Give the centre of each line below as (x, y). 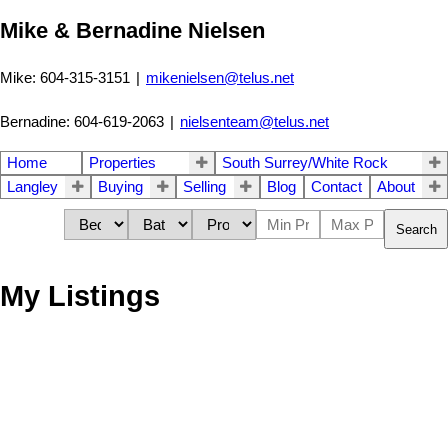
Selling (205, 187)
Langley (32, 187)
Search (416, 229)
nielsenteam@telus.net (254, 121)
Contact (336, 187)
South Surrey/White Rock (305, 163)
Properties (122, 163)
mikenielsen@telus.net (220, 77)
